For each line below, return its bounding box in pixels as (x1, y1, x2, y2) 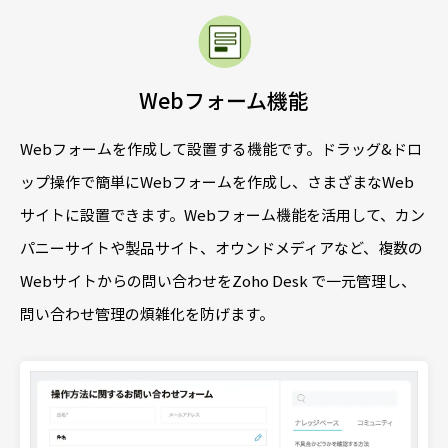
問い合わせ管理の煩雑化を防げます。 (20, 302, 274, 325)
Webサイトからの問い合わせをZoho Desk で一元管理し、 (20, 269, 416, 292)
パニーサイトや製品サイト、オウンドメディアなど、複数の (20, 236, 423, 259)
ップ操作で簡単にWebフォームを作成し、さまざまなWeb (20, 170, 414, 193)
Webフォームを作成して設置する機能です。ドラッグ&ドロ (20, 137, 422, 160)
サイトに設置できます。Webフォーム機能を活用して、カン (20, 203, 425, 226)
